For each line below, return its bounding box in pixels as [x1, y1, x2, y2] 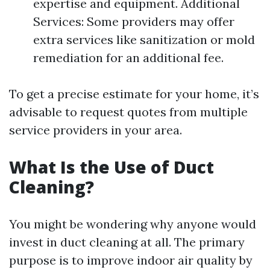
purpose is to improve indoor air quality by [9, 253, 253, 268]
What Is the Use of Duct [9, 155, 214, 178]
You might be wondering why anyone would [9, 216, 256, 231]
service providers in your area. [9, 122, 182, 137]
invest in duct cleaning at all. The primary [9, 234, 245, 250]
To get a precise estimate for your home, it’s [9, 86, 259, 101]
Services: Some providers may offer [33, 14, 234, 29]
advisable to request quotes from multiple [9, 104, 248, 119]
